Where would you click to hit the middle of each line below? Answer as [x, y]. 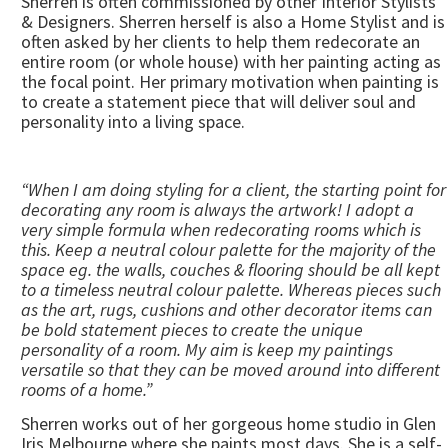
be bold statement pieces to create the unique [192, 329]
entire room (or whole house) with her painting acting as [231, 61]
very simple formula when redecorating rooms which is [221, 229]
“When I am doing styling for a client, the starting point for [233, 189]
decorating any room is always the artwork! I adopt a [217, 209]
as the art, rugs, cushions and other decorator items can [226, 309]
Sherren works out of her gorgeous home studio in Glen [228, 423]
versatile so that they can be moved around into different [230, 369]
